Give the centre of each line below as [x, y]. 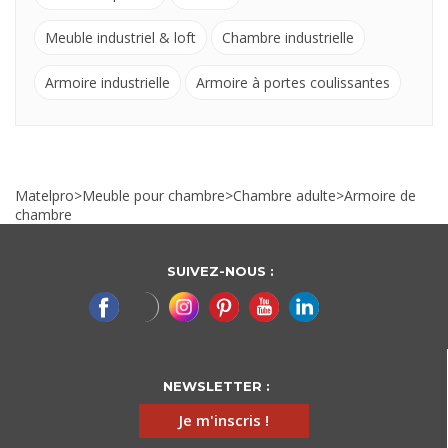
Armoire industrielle [107, 82]
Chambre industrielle [288, 37]
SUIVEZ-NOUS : [220, 270]
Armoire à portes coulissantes [293, 82]
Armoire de [380, 195]
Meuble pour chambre [153, 195]
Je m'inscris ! [223, 419]
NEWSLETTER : [216, 385]
